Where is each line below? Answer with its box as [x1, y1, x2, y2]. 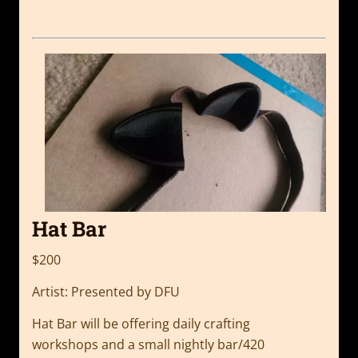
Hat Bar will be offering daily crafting [32, 315, 250, 333]
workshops [32, 336, 101, 354]
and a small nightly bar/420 [101, 336, 265, 354]
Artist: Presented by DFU [32, 283, 180, 301]
